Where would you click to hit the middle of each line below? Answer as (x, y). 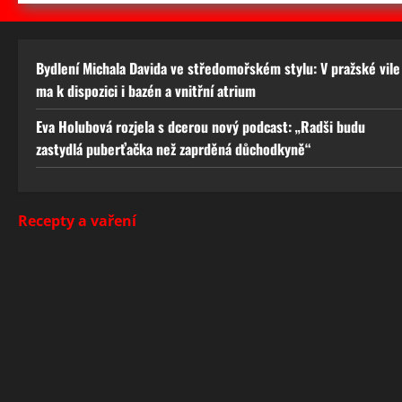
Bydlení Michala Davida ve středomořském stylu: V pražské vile (218, 68)
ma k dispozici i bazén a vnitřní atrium (146, 91)
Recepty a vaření (77, 221)
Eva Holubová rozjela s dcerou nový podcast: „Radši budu (201, 127)
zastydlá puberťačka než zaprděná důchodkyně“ (174, 149)
